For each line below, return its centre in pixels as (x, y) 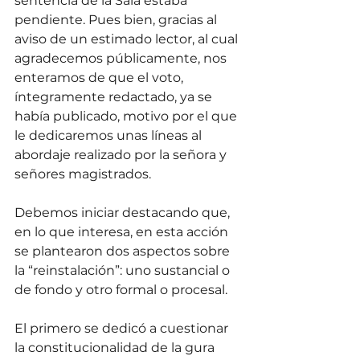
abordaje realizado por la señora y (122, 155)
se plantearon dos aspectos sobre (124, 252)
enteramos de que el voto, (100, 78)
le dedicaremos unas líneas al (110, 136)
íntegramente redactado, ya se (115, 97)
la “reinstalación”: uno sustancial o (124, 271)
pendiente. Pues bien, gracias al (117, 20)
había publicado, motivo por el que (127, 117)
